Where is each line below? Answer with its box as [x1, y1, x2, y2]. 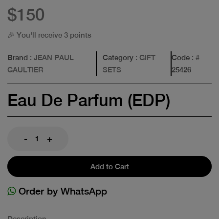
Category [103, 53, 134, 62]
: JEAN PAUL [28, 53, 74, 62]
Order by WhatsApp [16, 185, 107, 197]
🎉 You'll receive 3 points [7, 30, 91, 39]
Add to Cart [90, 162, 129, 171]
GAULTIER [7, 65, 44, 74]
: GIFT [133, 53, 156, 62]
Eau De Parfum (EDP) [7, 90, 170, 110]
